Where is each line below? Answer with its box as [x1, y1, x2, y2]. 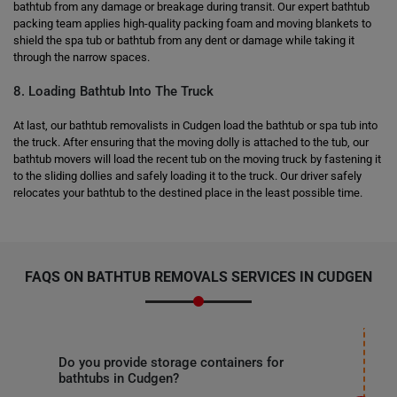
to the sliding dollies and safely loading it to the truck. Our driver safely [13, 169, 362, 183]
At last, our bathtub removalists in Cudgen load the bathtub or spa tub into [13, 119, 378, 132]
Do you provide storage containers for [58, 354, 284, 370]
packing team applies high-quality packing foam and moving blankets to [13, 17, 371, 30]
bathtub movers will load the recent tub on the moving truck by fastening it [13, 152, 381, 166]
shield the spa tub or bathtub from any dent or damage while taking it [13, 34, 354, 47]
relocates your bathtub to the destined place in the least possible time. [13, 186, 362, 199]
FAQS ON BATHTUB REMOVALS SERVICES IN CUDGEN [25, 269, 372, 285]
